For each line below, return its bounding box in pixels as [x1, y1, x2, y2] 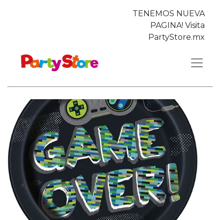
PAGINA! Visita [150, 21, 205, 30]
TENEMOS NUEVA [133, 9, 205, 18]
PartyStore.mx [148, 32, 205, 42]
